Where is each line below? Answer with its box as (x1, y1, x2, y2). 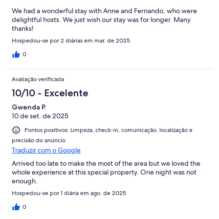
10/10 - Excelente (12, 87, 88, 99)
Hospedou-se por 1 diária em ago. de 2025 (12, 189, 126, 197)
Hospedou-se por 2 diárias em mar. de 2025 (12, 37, 130, 45)
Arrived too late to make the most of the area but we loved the (12, 159, 200, 168)
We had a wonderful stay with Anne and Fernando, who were (12, 6, 197, 16)
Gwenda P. (12, 103, 46, 112)
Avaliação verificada (12, 75, 64, 84)
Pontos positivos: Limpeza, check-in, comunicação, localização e (24, 126, 193, 134)
